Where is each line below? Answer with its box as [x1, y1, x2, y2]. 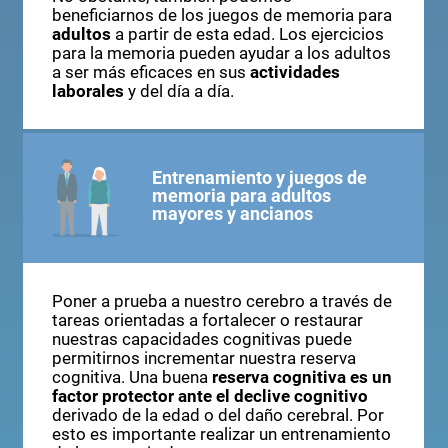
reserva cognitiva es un [211, 367, 392, 387]
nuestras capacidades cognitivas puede [51, 329, 352, 349]
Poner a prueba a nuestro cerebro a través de [51, 291, 392, 311]
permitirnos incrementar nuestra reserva [51, 348, 356, 368]
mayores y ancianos [152, 203, 314, 225]
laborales [51, 82, 124, 102]
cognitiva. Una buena [51, 367, 212, 387]
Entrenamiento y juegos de [152, 167, 368, 189]
